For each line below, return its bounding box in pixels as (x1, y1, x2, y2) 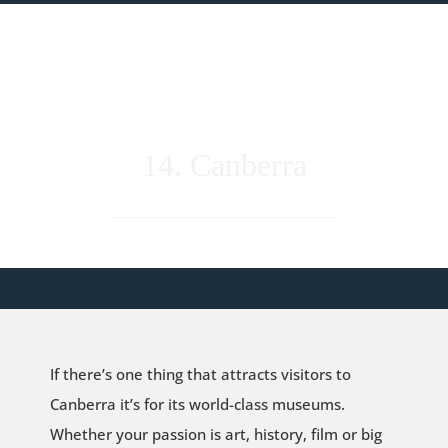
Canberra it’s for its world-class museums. (49, 393, 345, 414)
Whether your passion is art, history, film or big (49, 423, 382, 444)
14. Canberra (141, 146, 307, 183)
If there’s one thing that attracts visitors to (49, 363, 351, 384)
